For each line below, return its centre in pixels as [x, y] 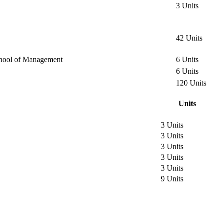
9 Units [172, 178]
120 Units [191, 83]
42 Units [189, 38]
